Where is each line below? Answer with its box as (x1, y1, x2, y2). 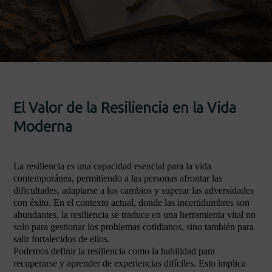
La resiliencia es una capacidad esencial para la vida (13, 161, 211, 171)
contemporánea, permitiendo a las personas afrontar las (13, 173, 222, 183)
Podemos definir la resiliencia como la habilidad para (13, 246, 215, 256)
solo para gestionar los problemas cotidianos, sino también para (13, 222, 254, 232)
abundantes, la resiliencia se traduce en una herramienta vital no (13, 209, 256, 220)
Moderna (13, 118, 72, 135)
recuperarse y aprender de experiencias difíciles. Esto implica (13, 258, 246, 268)
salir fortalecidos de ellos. (13, 234, 110, 244)
